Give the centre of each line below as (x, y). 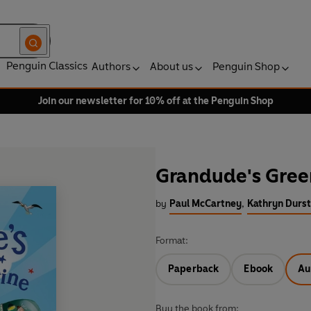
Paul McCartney (205, 204)
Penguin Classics (47, 66)
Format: (172, 241)
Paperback (194, 269)
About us (171, 66)
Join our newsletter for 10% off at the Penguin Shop (155, 101)
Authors (111, 66)
